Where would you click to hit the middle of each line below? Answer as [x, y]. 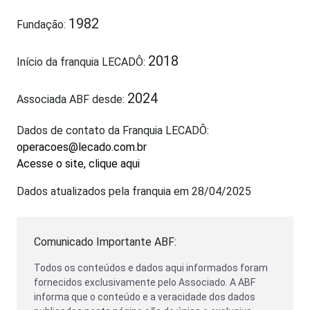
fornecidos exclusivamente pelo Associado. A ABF [145, 282]
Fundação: [43, 25]
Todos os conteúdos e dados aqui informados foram [151, 268]
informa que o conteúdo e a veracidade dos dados [145, 297]
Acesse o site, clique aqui [78, 164]
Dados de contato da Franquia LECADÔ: [113, 130]
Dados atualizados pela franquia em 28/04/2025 [134, 191]
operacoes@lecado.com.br [82, 147]
